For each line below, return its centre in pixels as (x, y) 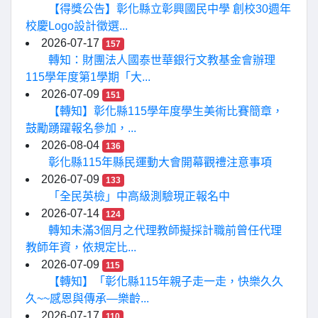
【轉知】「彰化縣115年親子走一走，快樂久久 (166, 281)
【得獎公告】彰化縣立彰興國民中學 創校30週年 (170, 9)
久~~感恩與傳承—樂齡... (87, 298)
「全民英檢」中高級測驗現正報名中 (139, 196)
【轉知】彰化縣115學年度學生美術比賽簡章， (166, 111)
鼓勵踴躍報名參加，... (81, 128)
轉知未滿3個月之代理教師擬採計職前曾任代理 (165, 230)
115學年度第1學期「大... (88, 77)
